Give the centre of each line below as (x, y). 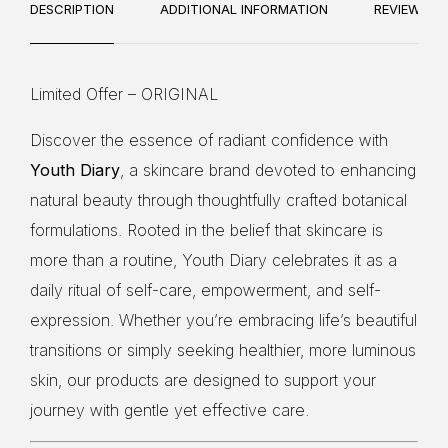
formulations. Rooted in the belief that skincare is (206, 229)
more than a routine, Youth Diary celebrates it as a (213, 259)
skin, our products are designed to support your (203, 379)
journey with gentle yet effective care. (169, 409)
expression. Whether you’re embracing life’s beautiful (223, 319)
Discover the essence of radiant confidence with (209, 139)
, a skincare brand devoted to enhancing (268, 169)
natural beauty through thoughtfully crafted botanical (218, 199)
